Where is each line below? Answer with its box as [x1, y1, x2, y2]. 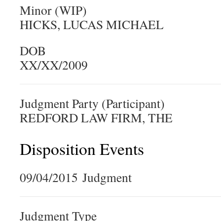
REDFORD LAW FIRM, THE [20, 109, 173, 126]
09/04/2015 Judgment [20, 169, 132, 185]
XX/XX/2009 [20, 56, 88, 73]
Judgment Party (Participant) [20, 95, 165, 111]
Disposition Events [20, 138, 144, 159]
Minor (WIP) [20, 1, 87, 18]
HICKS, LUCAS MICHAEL [20, 16, 164, 33]
